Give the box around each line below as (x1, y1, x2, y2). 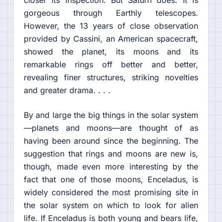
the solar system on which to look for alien (23, 200, 199, 210)
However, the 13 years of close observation (23, 21, 199, 31)
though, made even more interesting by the (23, 162, 199, 171)
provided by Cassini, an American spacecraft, (23, 34, 199, 44)
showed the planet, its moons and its (23, 47, 199, 56)
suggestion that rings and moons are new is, (23, 149, 199, 159)
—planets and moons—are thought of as (23, 123, 199, 133)
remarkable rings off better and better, (23, 59, 199, 69)
